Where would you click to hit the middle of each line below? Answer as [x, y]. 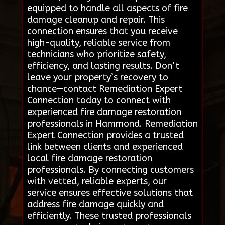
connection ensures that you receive [102, 31]
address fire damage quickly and [95, 205]
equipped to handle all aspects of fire [107, 8]
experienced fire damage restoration [104, 112]
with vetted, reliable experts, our [97, 182]
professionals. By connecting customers [110, 170]
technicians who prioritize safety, [96, 54]
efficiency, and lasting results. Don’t [103, 66]
